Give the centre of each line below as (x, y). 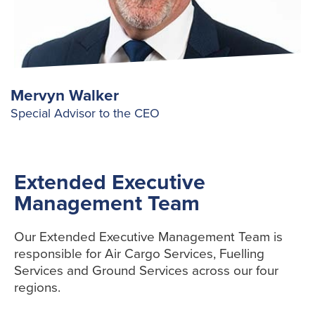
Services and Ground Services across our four (146, 271)
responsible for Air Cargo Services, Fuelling (139, 254)
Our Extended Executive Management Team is (148, 237)
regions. (37, 288)
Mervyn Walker (65, 96)
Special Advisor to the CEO (85, 114)
